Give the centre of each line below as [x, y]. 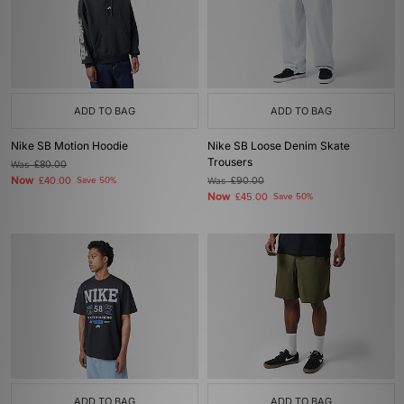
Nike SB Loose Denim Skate [279, 146]
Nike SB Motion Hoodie [69, 146]
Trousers [230, 162]
